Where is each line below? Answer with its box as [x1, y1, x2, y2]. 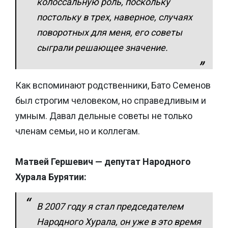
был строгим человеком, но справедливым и [15, 95, 206, 106]
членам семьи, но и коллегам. [15, 125, 140, 136]
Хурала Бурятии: [15, 171, 87, 182]
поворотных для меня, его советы [37, 26, 182, 38]
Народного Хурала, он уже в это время [37, 216, 201, 227]
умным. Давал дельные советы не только [15, 110, 192, 121]
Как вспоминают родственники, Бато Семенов [15, 79, 211, 91]
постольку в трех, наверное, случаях [37, 11, 192, 22]
